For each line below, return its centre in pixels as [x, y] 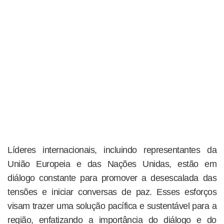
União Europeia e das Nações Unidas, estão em [112, 164]
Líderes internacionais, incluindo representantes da [112, 150]
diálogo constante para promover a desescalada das [112, 178]
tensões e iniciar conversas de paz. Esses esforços [112, 192]
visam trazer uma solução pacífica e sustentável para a [112, 206]
